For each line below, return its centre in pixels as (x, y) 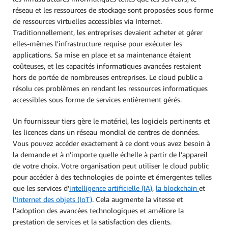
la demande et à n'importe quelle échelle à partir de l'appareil (110, 154)
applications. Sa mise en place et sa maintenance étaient (102, 55)
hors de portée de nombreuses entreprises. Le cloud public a (108, 77)
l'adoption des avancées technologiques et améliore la (98, 210)
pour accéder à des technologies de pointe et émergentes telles (112, 177)
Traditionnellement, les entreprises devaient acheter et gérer (108, 32)
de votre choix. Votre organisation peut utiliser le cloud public (111, 166)
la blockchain (177, 188)
